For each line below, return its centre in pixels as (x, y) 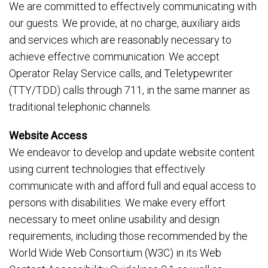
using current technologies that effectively (107, 169)
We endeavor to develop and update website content (132, 152)
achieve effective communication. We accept (114, 57)
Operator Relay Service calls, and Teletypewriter (121, 73)
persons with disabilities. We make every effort (117, 202)
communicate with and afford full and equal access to (133, 186)
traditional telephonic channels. (80, 107)
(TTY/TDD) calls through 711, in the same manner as (130, 90)
